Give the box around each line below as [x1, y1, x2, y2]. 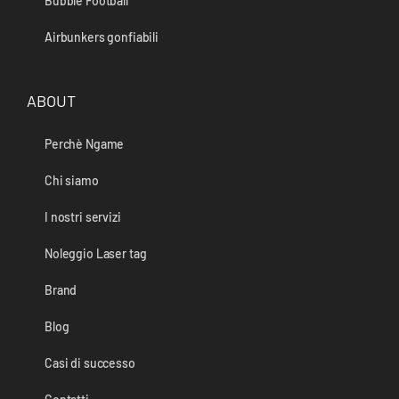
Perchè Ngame [45, 136, 125, 152]
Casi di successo [45, 355, 135, 371]
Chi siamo [45, 173, 99, 189]
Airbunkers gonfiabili [45, 29, 159, 45]
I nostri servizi [45, 209, 121, 225]
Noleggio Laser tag [45, 246, 147, 262]
